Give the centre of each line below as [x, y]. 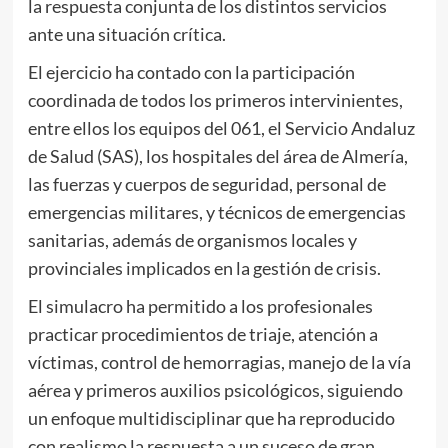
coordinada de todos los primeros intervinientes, [215, 99]
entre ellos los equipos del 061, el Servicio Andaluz [221, 127]
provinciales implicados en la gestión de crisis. [204, 267]
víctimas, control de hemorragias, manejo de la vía [219, 361]
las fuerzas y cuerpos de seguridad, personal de [206, 183]
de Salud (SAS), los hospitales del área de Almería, [217, 155]
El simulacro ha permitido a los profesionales [200, 305]
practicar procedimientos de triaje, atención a [202, 333]
